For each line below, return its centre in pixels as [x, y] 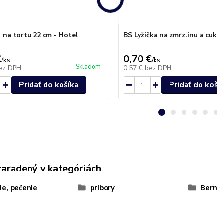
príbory [103, 188]
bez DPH [158, 68]
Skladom [88, 67]
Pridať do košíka [48, 85]
